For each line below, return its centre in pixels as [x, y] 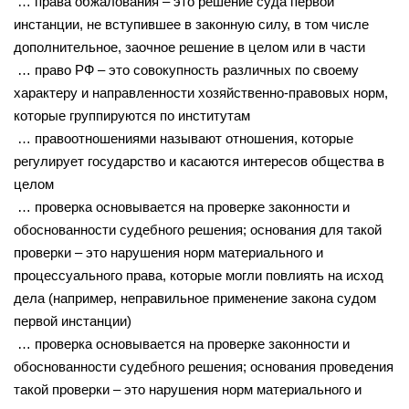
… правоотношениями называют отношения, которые [184, 138]
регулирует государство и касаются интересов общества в [199, 161]
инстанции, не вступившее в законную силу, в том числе [191, 24]
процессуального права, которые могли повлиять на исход [199, 275]
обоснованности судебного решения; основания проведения [204, 366]
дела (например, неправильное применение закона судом [195, 298]
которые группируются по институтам [132, 115]
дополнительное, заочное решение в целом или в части [189, 47]
